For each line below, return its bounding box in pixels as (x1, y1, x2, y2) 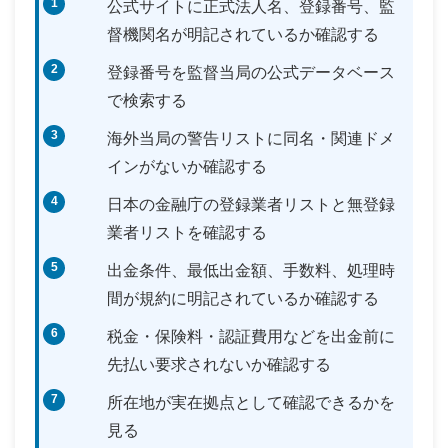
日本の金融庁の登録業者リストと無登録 (107, 195, 395, 213)
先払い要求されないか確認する (107, 355, 331, 373)
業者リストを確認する (107, 223, 267, 241)
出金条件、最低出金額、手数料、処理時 (107, 261, 395, 279)
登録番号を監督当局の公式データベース (107, 63, 395, 81)
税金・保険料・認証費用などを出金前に (107, 327, 395, 345)
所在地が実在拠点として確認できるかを (107, 393, 395, 411)
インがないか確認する (107, 157, 267, 175)
